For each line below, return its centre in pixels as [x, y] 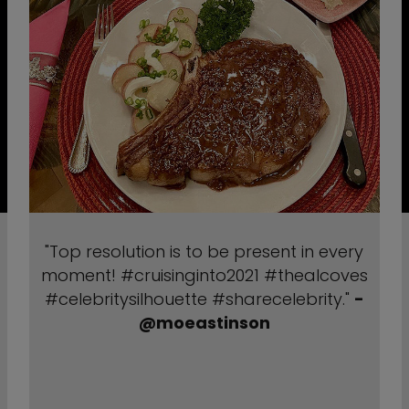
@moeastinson [204, 323]
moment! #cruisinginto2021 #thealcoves [204, 275]
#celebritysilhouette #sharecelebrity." [199, 299]
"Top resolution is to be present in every [204, 252]
